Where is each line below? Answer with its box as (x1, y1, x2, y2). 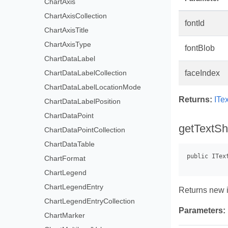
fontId (185, 19, 205, 28)
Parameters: (179, 206, 225, 215)
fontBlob (185, 44, 215, 53)
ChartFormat (44, 154, 86, 162)
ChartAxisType (44, 40, 92, 48)
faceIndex (185, 69, 220, 78)
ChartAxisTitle (44, 26, 89, 34)
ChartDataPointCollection (44, 126, 126, 134)
